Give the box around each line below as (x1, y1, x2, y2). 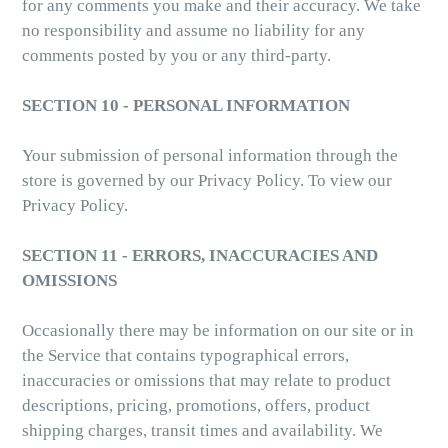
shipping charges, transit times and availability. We (22, 421, 383, 441)
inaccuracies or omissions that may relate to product (22, 371, 391, 391)
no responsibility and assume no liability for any (22, 21, 365, 41)
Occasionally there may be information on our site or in (22, 321, 414, 341)
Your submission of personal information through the (22, 146, 398, 166)
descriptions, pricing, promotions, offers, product (22, 396, 370, 416)
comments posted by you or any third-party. (22, 46, 331, 66)
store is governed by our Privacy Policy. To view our (22, 171, 392, 191)
